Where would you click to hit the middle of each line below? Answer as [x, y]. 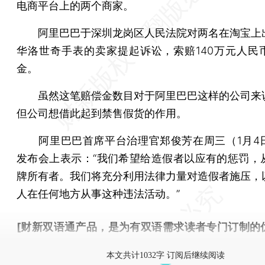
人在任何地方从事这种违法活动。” [98, 193]
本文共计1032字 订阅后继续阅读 [166, 255]
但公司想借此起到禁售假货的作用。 [102, 113]
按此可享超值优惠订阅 [70, 244]
